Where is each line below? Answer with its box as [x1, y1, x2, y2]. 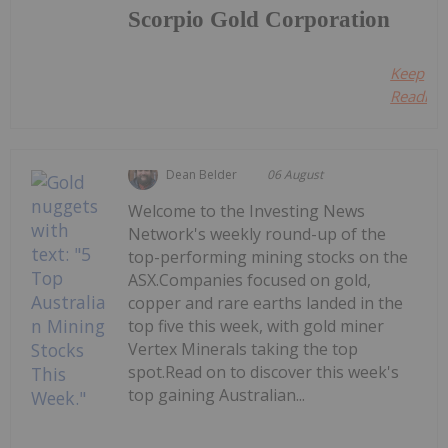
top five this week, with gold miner [128, 314, 385, 337]
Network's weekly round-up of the [128, 222, 387, 245]
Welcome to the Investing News [128, 199, 366, 222]
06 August [267, 165, 324, 183]
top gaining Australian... [128, 383, 306, 406]
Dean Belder [166, 165, 238, 183]
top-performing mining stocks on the [128, 245, 409, 268]
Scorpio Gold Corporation [128, 6, 391, 32]
